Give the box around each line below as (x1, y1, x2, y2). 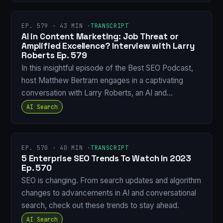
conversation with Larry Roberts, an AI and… (21, 88, 173, 98)
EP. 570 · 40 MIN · (21, 144, 91, 152)
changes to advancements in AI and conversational (21, 188, 196, 198)
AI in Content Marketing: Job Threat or (21, 30, 179, 42)
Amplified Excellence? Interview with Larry (21, 40, 195, 51)
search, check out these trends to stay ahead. (21, 201, 179, 211)
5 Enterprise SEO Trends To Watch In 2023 (21, 152, 192, 164)
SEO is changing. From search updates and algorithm (21, 176, 201, 186)
